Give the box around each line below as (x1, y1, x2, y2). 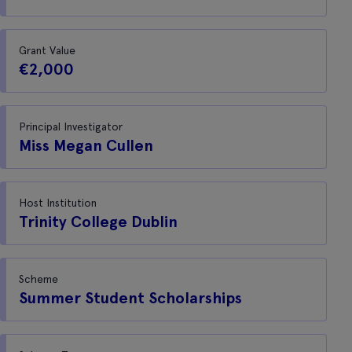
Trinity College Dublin (19, 212, 178, 231)
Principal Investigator (19, 120, 123, 133)
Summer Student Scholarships (19, 288, 242, 307)
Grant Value (19, 44, 75, 57)
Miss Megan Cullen (19, 136, 153, 155)
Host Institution (19, 196, 97, 209)
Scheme (19, 273, 58, 285)
